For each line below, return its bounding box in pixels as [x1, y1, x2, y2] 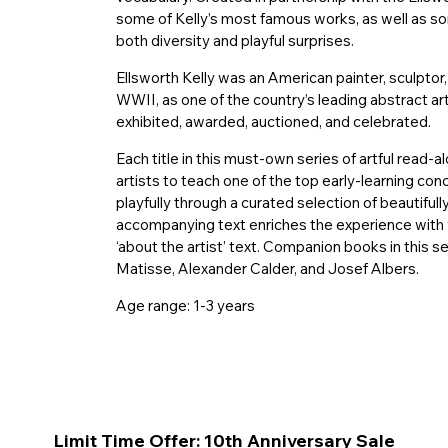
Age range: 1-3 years [115, 296, 255, 316]
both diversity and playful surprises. [115, 31, 354, 51]
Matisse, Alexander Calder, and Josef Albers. [115, 259, 419, 279]
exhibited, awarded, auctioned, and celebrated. [115, 112, 431, 132]
